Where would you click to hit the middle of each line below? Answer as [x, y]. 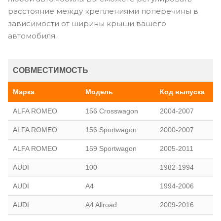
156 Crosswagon [112, 111]
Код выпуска [182, 92]
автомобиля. [32, 36]
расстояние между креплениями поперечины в [103, 11]
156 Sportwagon [111, 129]
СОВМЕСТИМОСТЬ [51, 70]
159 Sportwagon [111, 148]
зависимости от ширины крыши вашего [87, 23]
